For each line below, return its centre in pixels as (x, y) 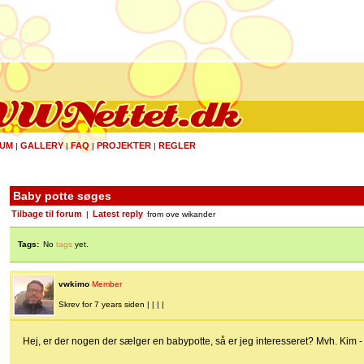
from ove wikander (180, 214)
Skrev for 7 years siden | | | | (111, 305)
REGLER (177, 145)
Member (107, 284)
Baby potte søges (62, 196)
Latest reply (118, 214)
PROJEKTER (124, 145)
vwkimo (74, 284)
